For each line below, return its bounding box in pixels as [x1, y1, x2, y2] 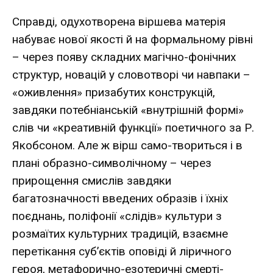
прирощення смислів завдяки [12, 173, 171, 188]
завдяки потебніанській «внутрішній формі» [12, 102, 244, 117]
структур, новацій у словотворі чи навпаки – [12, 67, 250, 82]
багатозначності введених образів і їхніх [12, 191, 228, 205]
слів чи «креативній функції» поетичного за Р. [12, 120, 254, 135]
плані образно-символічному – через [12, 155, 211, 170]
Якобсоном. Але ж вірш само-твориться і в [12, 138, 243, 152]
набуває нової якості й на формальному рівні [12, 32, 253, 46]
